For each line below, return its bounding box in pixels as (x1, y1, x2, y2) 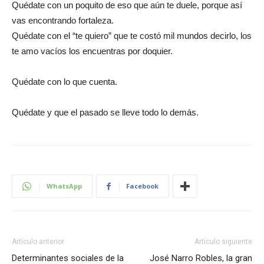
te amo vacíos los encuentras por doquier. (12, 46, 173, 57)
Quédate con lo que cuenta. (12, 77, 117, 87)
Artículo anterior (12, 237, 64, 246)
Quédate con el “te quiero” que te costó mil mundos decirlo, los (12, 31, 252, 41)
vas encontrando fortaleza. (12, 15, 114, 26)
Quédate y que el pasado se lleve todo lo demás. (12, 107, 199, 118)
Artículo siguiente (194, 237, 252, 246)
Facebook (126, 181, 159, 191)
